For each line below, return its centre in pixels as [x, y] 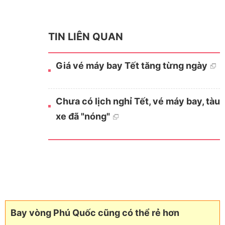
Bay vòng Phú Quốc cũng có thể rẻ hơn [95, 212]
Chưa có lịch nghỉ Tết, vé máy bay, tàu [138, 101]
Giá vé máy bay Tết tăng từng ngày [131, 65]
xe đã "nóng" [83, 116]
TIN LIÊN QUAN [85, 36]
